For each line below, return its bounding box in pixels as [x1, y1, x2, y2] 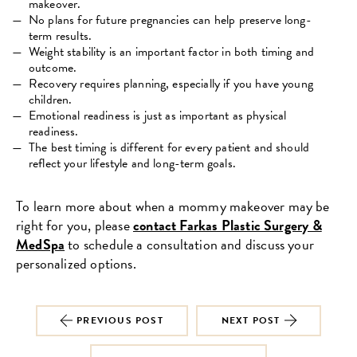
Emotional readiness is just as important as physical [29, 105, 287, 125]
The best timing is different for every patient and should [29, 137, 310, 157]
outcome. [29, 57, 77, 77]
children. [29, 89, 73, 109]
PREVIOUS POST [76, 313, 163, 328]
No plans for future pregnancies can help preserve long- [29, 10, 312, 29]
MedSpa [16, 233, 65, 255]
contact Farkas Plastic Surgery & [132, 214, 322, 236]
